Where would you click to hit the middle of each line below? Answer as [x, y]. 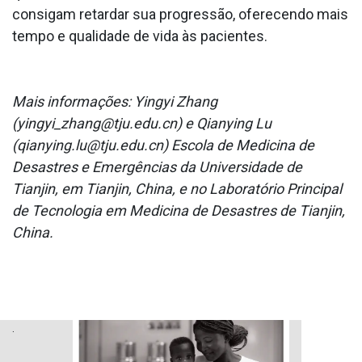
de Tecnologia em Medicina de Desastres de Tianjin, [179, 211]
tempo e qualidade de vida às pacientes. [140, 36]
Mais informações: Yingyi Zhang [115, 102]
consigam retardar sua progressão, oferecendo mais [180, 15]
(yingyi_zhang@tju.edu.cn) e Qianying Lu [142, 124]
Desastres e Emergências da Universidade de [157, 167]
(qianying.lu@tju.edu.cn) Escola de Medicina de [163, 145]
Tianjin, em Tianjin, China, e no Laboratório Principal [177, 189]
